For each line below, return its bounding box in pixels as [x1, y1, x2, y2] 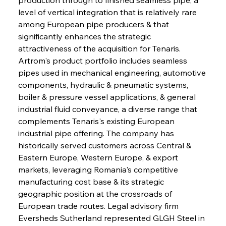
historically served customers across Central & [18, 140, 193, 150]
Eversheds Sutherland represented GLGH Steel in [18, 212, 207, 223]
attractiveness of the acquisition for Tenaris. [18, 43, 183, 53]
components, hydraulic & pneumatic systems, [18, 79, 190, 90]
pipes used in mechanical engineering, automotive [18, 67, 208, 78]
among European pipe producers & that [18, 19, 171, 29]
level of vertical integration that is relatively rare [18, 7, 199, 17]
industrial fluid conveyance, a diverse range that [18, 103, 199, 114]
